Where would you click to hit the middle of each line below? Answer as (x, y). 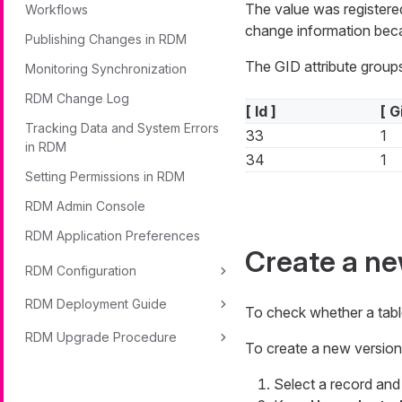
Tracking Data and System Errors (122, 128)
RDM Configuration (81, 271)
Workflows (57, 9)
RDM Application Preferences (113, 236)
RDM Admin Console (85, 206)
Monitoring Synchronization (106, 69)
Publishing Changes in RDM (106, 39)
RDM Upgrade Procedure (101, 337)
